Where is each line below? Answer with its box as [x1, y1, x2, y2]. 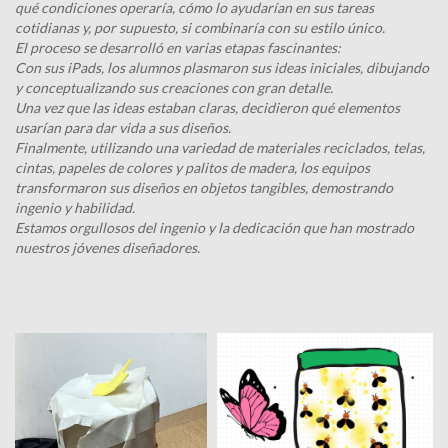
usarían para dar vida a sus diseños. [15, 119, 231, 136]
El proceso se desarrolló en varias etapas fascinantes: [15, 39, 341, 56]
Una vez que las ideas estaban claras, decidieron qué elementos [15, 99, 400, 116]
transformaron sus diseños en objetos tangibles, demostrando [15, 179, 393, 196]
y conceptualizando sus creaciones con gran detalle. [15, 79, 333, 96]
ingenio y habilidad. [15, 199, 135, 216]
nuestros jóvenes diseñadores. [15, 239, 200, 256]
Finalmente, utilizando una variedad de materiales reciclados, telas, [15, 139, 425, 156]
